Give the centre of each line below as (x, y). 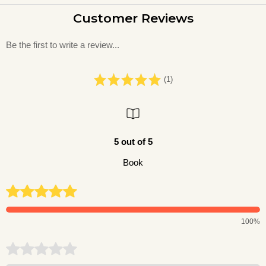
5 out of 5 (133, 141)
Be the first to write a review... (63, 45)
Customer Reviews (133, 18)
